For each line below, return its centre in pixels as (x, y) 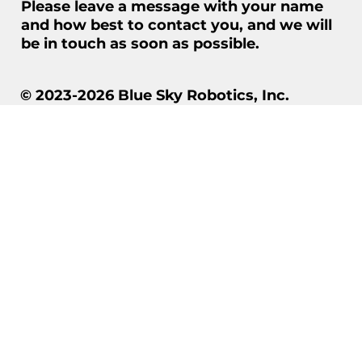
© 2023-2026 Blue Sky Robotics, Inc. (155, 95)
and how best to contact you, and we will (176, 25)
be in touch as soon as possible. (140, 43)
